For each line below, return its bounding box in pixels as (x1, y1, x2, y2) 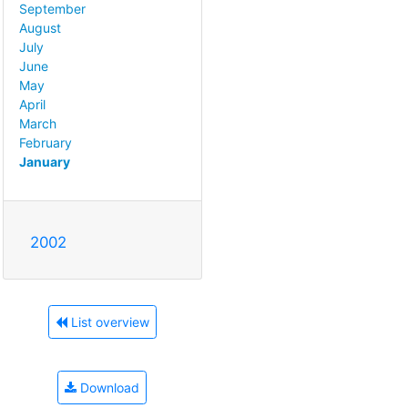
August (19, 20, 61, 36)
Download (76, 380, 139, 396)
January (19, 154, 70, 170)
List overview (66, 314, 149, 331)
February (19, 135, 72, 151)
